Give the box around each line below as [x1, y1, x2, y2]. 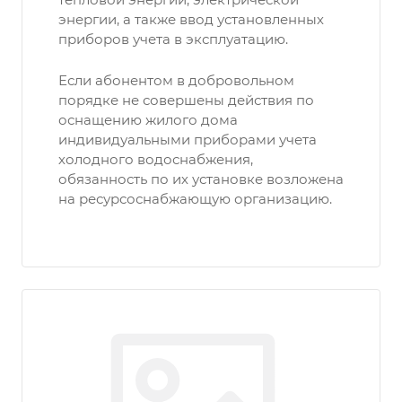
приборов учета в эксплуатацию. [58, 31, 288, 48]
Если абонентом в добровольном [58, 72, 294, 89]
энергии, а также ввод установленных [58, 11, 324, 28]
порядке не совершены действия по [58, 92, 314, 109]
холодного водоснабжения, [58, 151, 253, 168]
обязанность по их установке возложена [58, 170, 344, 188]
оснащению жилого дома [58, 111, 238, 128]
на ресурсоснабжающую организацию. [58, 190, 332, 207]
